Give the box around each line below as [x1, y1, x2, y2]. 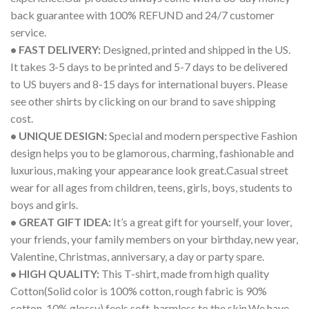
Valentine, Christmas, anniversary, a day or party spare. [10, 249, 264, 263]
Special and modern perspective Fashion [107, 128, 297, 142]
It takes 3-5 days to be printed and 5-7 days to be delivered [10, 59, 288, 73]
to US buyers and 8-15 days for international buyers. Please [10, 77, 288, 90]
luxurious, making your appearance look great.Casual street [10, 163, 288, 177]
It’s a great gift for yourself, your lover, [111, 215, 292, 228]
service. [10, 25, 46, 39]
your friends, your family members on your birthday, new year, [10, 232, 298, 246]
